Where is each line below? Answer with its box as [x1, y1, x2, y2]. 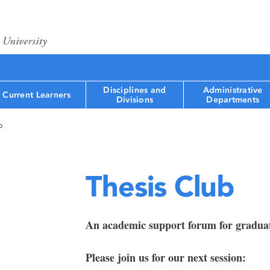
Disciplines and [103, 84, 166, 95]
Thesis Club [85, 168, 234, 204]
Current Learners [2, 89, 71, 100]
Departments [206, 94, 260, 105]
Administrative [202, 84, 263, 95]
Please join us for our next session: [85, 250, 246, 265]
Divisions [116, 94, 154, 105]
